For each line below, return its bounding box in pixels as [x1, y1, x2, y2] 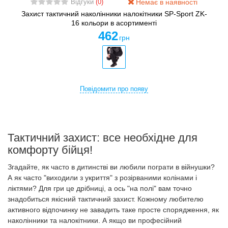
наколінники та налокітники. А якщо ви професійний [8, 216, 182, 225]
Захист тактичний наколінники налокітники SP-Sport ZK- [21, 10, 207, 18]
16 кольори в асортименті [71, 19, 157, 27]
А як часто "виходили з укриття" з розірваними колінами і [8, 174, 197, 182]
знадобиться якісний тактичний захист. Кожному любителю [8, 195, 204, 204]
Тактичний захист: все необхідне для [8, 131, 197, 145]
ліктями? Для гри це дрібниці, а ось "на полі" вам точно [8, 184, 192, 193]
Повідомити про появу [80, 85, 148, 93]
